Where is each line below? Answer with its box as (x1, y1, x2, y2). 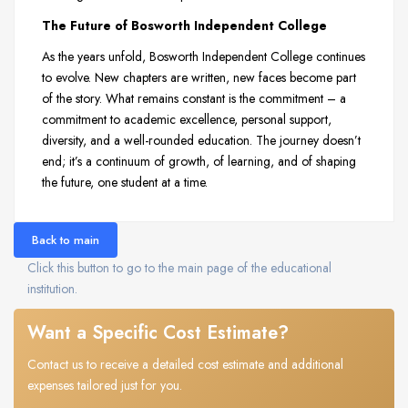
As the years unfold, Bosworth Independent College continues (42, 46, 365, 66)
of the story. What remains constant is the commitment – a (42, 88, 346, 107)
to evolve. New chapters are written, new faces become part (42, 67, 356, 87)
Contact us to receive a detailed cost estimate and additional (27, 355, 343, 374)
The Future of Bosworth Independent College (42, 16, 327, 36)
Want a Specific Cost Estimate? (27, 320, 289, 347)
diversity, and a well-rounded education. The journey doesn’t (42, 130, 361, 149)
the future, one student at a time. (42, 172, 208, 191)
